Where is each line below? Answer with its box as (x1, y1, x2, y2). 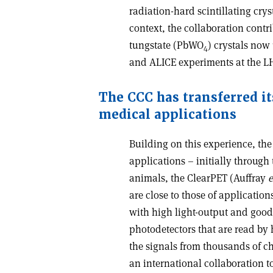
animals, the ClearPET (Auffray (129, 171, 268, 185)
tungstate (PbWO (129, 38, 204, 52)
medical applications (99, 107, 236, 123)
